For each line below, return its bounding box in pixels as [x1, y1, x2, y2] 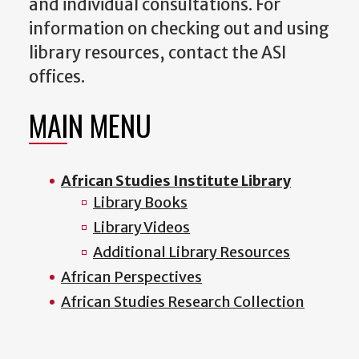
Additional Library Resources [93, 243, 290, 262]
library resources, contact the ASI [29, 42, 286, 64]
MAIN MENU [29, 103, 151, 147]
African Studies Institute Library [61, 171, 291, 191]
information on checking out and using [29, 18, 329, 40]
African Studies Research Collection [61, 292, 305, 312]
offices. [29, 67, 85, 88]
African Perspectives [61, 268, 202, 287]
